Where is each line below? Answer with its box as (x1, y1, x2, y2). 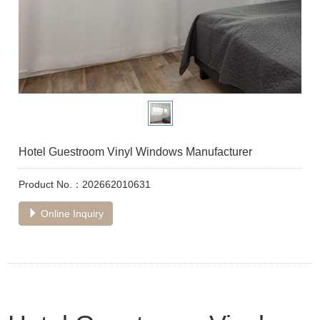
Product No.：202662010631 (19, 179, 151, 190)
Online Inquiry (38, 208, 104, 219)
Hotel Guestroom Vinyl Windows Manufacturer (19, 146, 253, 158)
